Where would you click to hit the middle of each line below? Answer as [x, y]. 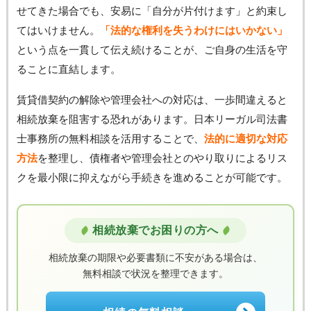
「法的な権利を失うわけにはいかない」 [193, 30]
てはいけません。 [58, 30]
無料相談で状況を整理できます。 [155, 273]
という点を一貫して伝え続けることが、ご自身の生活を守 [152, 49]
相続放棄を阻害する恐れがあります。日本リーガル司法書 [152, 119]
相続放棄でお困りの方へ [155, 230]
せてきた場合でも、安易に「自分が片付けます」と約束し [152, 10]
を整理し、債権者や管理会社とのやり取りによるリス [162, 158]
